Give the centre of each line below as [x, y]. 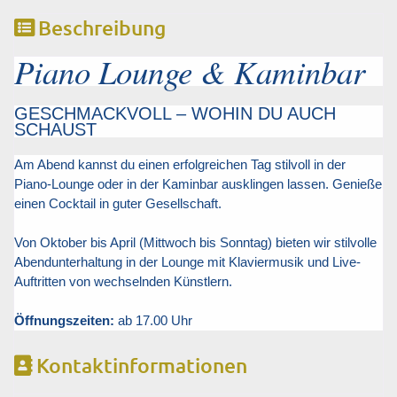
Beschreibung [102, 27]
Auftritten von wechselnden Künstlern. [123, 282]
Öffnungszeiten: [64, 321]
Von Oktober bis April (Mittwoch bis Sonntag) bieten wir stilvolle [195, 243]
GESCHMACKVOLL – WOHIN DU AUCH [175, 114]
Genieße [357, 184]
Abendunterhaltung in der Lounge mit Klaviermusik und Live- [187, 262]
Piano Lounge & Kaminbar [190, 71]
